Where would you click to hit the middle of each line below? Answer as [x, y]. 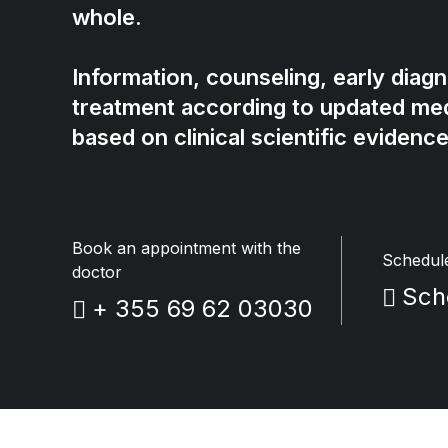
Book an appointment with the [186, 248]
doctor [97, 272]
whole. [107, 17]
